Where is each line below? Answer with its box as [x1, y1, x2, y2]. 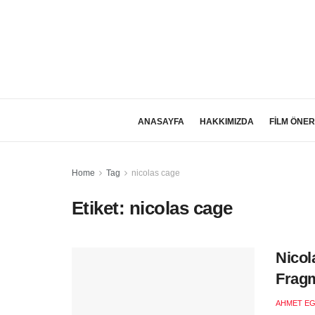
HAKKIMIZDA [199, 117, 254, 127]
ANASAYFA [137, 117, 184, 127]
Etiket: [72, 198, 129, 219]
